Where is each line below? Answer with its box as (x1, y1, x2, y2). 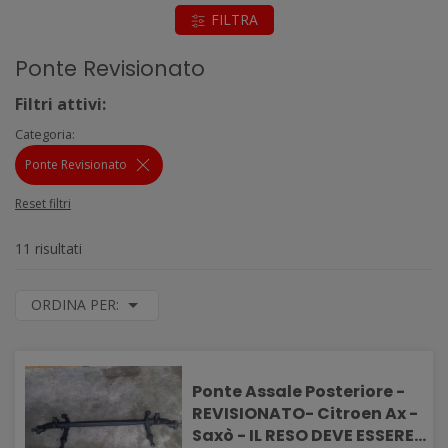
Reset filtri (15, 195, 71, 212)
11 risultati (15, 239, 82, 258)
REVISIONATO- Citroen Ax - (192, 402, 386, 425)
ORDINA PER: (31, 295, 123, 314)
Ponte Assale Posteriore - (192, 380, 406, 403)
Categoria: (15, 125, 75, 143)
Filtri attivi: (15, 93, 106, 115)
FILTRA (210, 10, 258, 29)
